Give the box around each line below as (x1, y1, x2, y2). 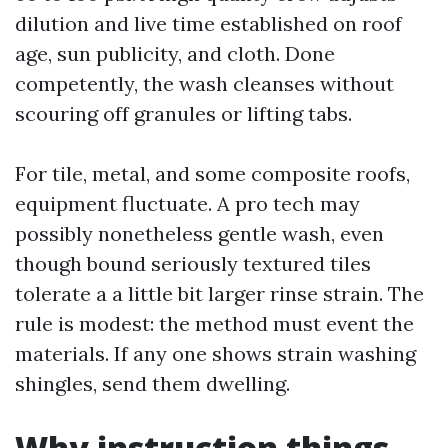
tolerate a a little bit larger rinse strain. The (15, 281, 424, 306)
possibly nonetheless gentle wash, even (15, 221, 384, 246)
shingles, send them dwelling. (15, 371, 290, 396)
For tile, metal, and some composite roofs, (15, 161, 410, 186)
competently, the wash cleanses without (15, 71, 394, 96)
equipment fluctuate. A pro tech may (15, 191, 360, 216)
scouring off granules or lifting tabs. (15, 101, 352, 126)
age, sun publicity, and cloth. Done (15, 41, 335, 66)
